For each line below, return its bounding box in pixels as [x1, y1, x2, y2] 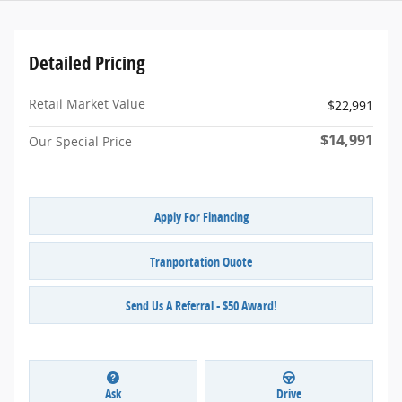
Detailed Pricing [29, 50, 145, 76]
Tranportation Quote [150, 252, 252, 270]
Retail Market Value [29, 95, 145, 113]
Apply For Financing [153, 207, 249, 225]
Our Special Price [29, 133, 132, 151]
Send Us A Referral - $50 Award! [125, 296, 277, 314]
